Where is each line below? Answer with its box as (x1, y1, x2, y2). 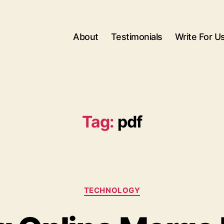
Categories (111, 180, 156, 191)
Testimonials (110, 31, 162, 42)
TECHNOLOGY (83, 185, 140, 195)
